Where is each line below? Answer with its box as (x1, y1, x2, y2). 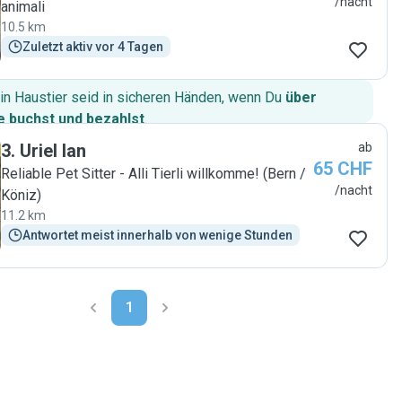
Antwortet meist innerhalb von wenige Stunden (22, 228, 293, 242)
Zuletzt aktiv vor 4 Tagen (22, 39, 163, 54)
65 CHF (313, 158, 372, 179)
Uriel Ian (20, 140, 86, 162)
